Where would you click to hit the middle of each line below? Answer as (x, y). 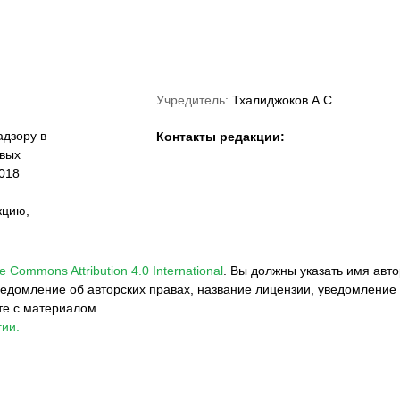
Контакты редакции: (221, 137)
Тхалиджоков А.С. (284, 100)
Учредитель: (192, 100)
